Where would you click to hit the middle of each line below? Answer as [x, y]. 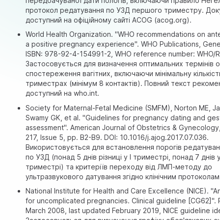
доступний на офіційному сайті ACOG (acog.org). [109, 20]
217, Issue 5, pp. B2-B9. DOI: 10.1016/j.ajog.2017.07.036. [117, 137]
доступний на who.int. [63, 93]
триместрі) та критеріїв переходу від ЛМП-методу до [119, 166]
